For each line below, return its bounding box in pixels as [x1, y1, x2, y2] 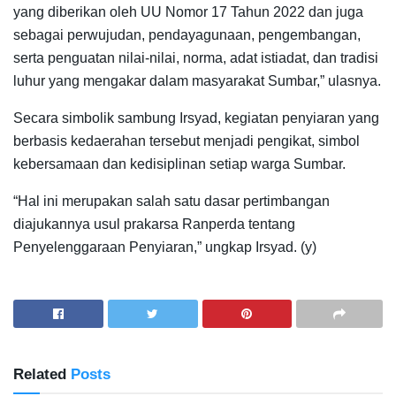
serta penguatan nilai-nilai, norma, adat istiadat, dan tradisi [13, 49, 378, 65]
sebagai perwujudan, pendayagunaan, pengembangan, [13, 27, 361, 42]
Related [13, 365, 66, 383]
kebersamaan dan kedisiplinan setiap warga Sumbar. [13, 156, 346, 171]
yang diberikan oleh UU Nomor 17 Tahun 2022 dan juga [13, 4, 363, 19]
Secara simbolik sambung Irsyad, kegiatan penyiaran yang [13, 110, 379, 126]
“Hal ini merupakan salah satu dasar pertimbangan [13, 193, 330, 209]
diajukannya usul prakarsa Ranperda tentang [13, 216, 295, 232]
